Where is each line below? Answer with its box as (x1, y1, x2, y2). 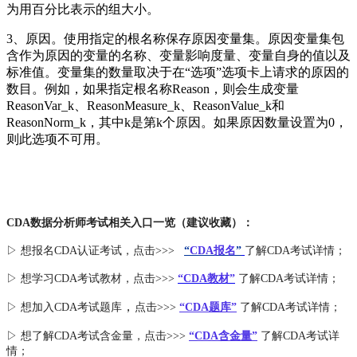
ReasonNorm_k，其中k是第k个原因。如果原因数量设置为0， (6, 116, 347, 130)
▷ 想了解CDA (6, 330, 77, 343)
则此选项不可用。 (6, 132, 108, 147)
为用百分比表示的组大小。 (6, 2, 159, 17)
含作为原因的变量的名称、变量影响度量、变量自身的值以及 (6, 49, 351, 63)
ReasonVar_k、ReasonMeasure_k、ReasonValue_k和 (6, 99, 284, 113)
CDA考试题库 (54, 301, 122, 314)
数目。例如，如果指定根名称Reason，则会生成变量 (6, 82, 299, 96)
